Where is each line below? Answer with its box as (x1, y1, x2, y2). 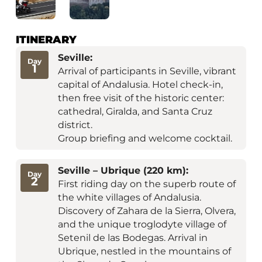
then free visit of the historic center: (57, 92, 224, 104)
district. (57, 119, 92, 131)
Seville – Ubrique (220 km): (57, 165, 188, 177)
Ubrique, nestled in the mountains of (57, 246, 231, 257)
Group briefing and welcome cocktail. (57, 133, 232, 144)
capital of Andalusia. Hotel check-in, (57, 79, 223, 91)
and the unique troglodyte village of (57, 219, 226, 230)
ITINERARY (15, 33, 77, 47)
